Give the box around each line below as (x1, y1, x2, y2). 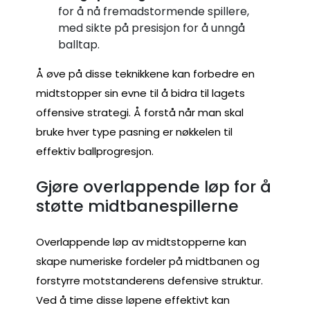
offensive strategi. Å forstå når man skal (36, 104, 244, 120)
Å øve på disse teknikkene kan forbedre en (36, 66, 255, 81)
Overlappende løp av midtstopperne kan (36, 234, 246, 249)
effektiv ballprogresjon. (36, 143, 154, 158)
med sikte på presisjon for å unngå (58, 19, 245, 36)
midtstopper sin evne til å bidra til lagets (36, 85, 245, 100)
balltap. (58, 36, 100, 53)
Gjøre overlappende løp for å (36, 175, 271, 199)
